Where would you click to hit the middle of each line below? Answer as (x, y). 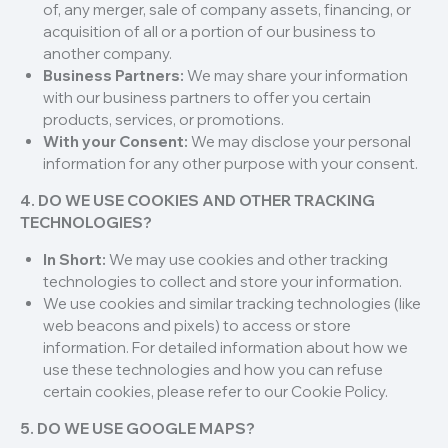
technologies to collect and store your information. (222, 282)
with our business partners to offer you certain (206, 98)
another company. (107, 54)
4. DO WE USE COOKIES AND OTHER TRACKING (197, 201)
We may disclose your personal (299, 142)
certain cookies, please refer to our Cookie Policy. (215, 392)
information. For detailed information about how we (225, 348)
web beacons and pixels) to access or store (196, 326)
